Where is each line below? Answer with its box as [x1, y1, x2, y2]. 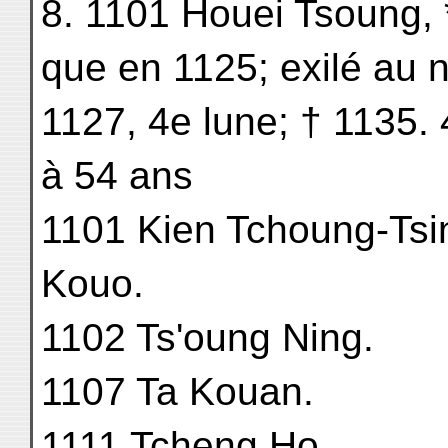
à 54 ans [41, 154, 193, 197]
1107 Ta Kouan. [41, 370, 314, 413]
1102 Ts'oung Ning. [41, 316, 374, 359]
